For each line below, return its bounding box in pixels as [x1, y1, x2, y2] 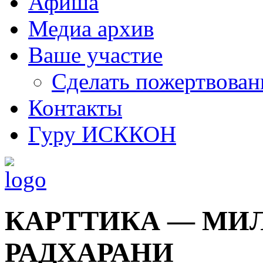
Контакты [28, 95, 122, 120]
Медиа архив [28, 16, 154, 41]
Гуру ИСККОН [28, 122, 176, 147]
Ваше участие [28, 42, 163, 68]
